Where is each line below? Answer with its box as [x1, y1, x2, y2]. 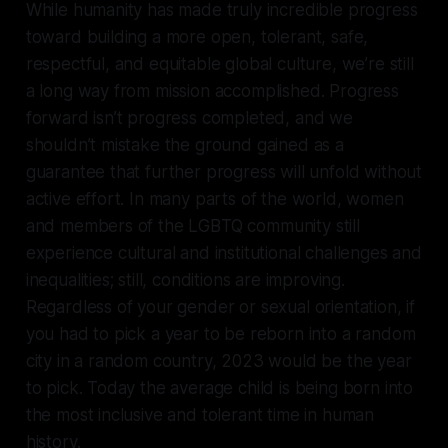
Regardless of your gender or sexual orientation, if [25, 296, 416, 317]
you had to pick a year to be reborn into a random [25, 323, 416, 344]
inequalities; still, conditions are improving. [25, 269, 345, 290]
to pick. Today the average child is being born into [25, 377, 414, 398]
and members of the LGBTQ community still [25, 215, 360, 236]
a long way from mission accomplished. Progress [25, 80, 399, 101]
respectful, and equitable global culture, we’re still [25, 53, 414, 74]
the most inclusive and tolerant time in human [25, 404, 375, 425]
